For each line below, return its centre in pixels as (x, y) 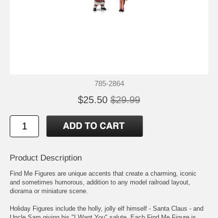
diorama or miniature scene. (49, 191)
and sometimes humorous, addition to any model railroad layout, (100, 182)
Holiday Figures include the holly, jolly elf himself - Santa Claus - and (107, 208)
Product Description (46, 158)
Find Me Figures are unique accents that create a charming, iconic (103, 173)
